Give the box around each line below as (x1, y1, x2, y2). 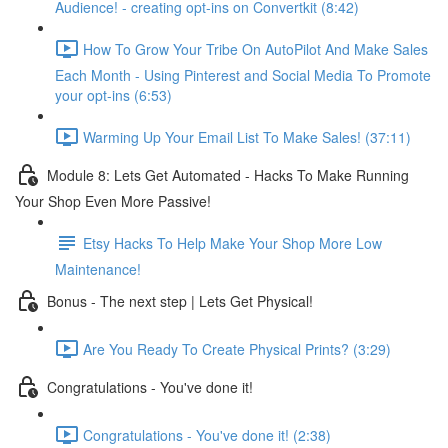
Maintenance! (55, 259, 141, 279)
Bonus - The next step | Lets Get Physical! (47, 290, 313, 311)
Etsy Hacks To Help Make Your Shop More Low (83, 232, 382, 253)
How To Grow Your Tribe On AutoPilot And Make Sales (83, 38, 428, 59)
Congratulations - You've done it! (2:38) (83, 424, 331, 445)
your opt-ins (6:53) (55, 85, 172, 105)
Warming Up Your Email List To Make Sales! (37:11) (83, 126, 411, 147)
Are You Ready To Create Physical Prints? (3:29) (83, 338, 391, 359)
